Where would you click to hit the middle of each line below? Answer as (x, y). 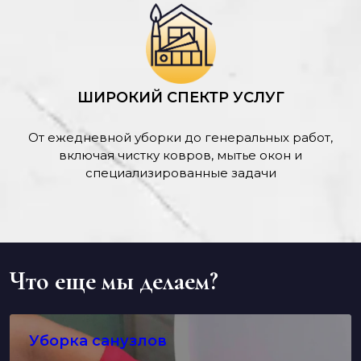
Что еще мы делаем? (114, 281)
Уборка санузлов (98, 341)
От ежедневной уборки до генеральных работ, (180, 138)
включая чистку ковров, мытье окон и (180, 156)
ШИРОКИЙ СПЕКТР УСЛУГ (180, 98)
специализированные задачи (180, 173)
